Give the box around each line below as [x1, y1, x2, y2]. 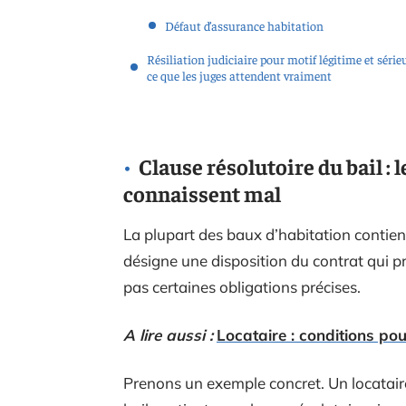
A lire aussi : [123, 324, 213, 344]
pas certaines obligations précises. [123, 276, 361, 296]
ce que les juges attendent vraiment [147, 67, 332, 83]
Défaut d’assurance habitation [165, 17, 324, 34]
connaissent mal [123, 179, 281, 207]
